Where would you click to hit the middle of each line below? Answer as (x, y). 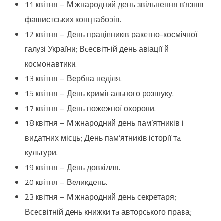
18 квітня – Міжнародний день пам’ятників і (104, 123)
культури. (41, 153)
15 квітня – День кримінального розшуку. (99, 93)
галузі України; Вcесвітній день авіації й (97, 49)
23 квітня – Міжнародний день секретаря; (100, 197)
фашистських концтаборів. (73, 19)
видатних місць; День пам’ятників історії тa (103, 138)
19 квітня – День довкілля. (73, 167)
